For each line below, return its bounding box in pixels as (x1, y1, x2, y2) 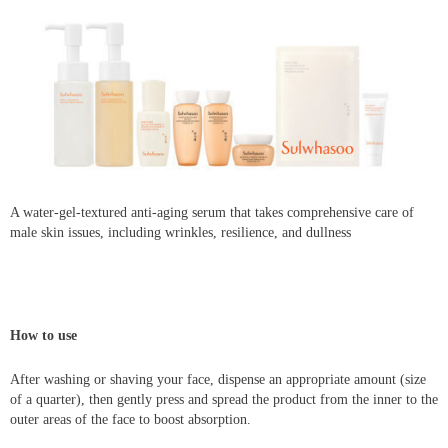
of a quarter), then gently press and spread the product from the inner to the (10, 392, 438, 408)
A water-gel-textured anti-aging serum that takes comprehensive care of (10, 205, 414, 221)
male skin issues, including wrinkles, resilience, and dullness (10, 225, 351, 241)
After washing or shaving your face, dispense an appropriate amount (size (10, 372, 426, 388)
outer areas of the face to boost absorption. (10, 412, 251, 428)
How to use (10, 328, 81, 344)
